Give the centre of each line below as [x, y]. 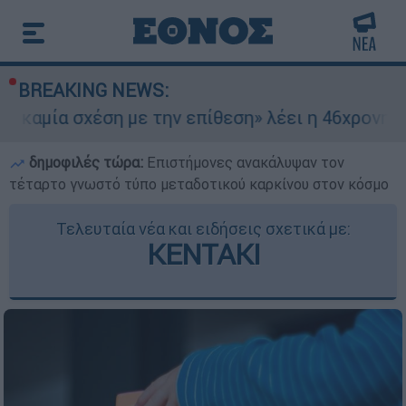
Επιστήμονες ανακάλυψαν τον [246, 162]
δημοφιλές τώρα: [86, 162]
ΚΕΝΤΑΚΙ [203, 254]
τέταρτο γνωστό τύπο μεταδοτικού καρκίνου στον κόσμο [199, 184]
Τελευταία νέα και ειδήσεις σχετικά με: [203, 229]
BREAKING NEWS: [93, 90]
